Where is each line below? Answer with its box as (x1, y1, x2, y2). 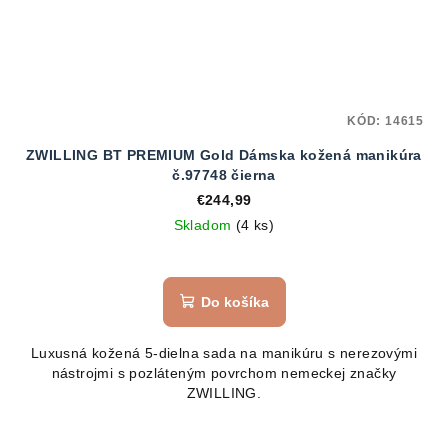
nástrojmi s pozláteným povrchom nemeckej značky (51, 365, 397, 382)
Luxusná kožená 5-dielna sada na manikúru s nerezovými (30, 345, 418, 362)
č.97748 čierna (172, 167, 276, 184)
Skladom (173, 217, 236, 234)
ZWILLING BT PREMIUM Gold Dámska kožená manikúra (26, 147, 422, 164)
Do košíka (200, 294, 269, 311)
